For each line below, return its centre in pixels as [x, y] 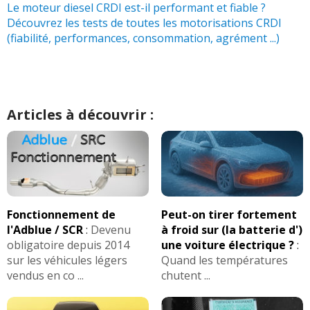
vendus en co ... [45, 275]
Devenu [111, 229]
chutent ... [185, 275]
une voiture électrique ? [227, 245]
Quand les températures [224, 260]
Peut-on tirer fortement [229, 214]
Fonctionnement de [61, 214]
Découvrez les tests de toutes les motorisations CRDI [144, 22]
